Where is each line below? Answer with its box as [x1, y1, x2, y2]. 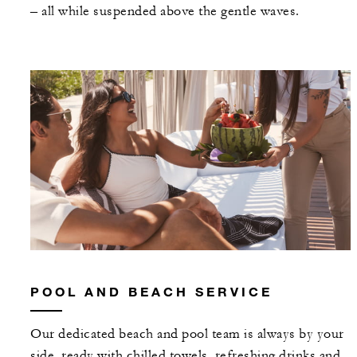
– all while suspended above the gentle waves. [30, 2, 300, 19]
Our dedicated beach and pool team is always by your [30, 325, 344, 342]
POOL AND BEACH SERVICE [30, 283, 273, 299]
